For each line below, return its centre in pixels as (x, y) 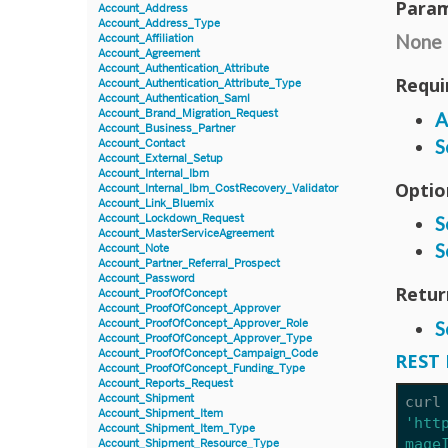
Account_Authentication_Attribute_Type (199, 83)
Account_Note (133, 248)
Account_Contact (141, 143)
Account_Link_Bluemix (156, 203)
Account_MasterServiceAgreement (186, 233)
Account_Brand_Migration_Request (188, 113)
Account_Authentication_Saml (174, 98)
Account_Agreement (149, 53)
